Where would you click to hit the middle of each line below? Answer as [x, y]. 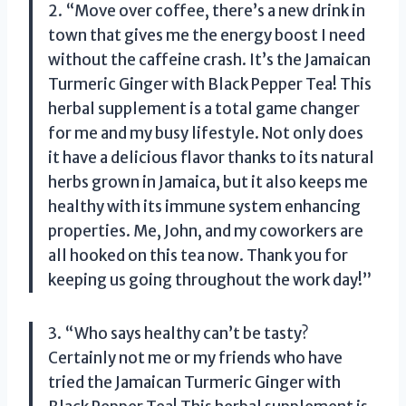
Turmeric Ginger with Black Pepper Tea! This [210, 84]
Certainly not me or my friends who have [195, 358]
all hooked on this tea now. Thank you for [198, 255]
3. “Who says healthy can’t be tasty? [179, 333]
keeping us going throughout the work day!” [210, 280]
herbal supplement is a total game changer [204, 108]
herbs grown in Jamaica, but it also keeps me [208, 182]
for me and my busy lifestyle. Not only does [206, 133]
